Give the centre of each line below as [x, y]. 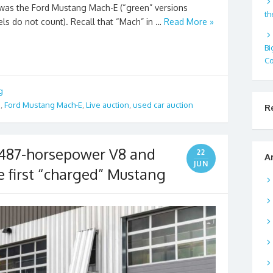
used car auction [163, 105]
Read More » [189, 21]
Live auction [108, 105]
